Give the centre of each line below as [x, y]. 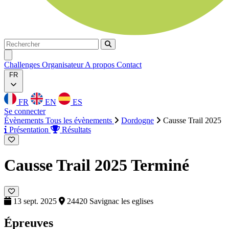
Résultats [75, 130]
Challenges [23, 65]
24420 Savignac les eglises [109, 201]
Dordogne [138, 120]
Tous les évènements [80, 120]
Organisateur [63, 65]
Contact [129, 65]
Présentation [29, 130]
